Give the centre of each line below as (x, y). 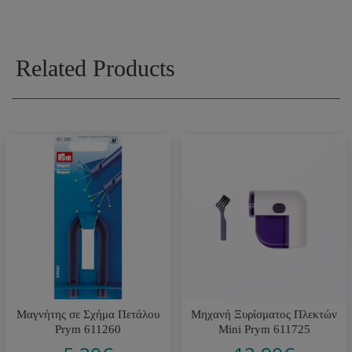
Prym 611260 (88, 329)
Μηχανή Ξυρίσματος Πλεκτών (264, 314)
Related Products (95, 68)
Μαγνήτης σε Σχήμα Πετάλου (88, 314)
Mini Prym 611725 (264, 329)
